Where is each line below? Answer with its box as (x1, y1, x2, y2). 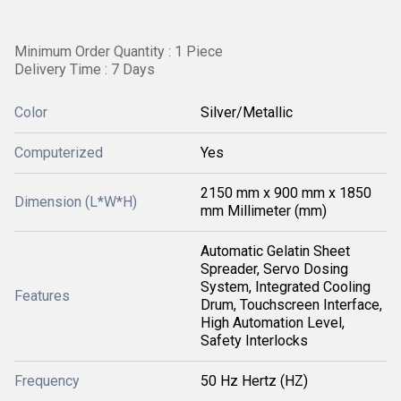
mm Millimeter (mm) (200, 202, 327, 219)
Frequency (14, 372, 80, 389)
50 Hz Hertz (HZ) (200, 372, 308, 389)
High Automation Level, (200, 314, 345, 331)
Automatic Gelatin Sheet (200, 243, 350, 260)
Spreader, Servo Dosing (200, 260, 348, 277)
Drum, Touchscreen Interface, (200, 296, 382, 313)
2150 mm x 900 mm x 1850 (200, 184, 371, 201)
